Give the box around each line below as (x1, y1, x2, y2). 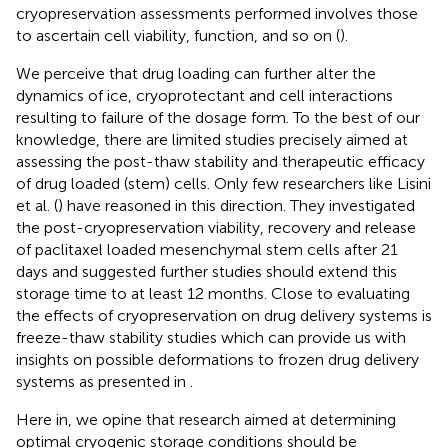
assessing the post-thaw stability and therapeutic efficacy (16, 151, 425, 171)
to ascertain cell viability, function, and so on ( (16, 25, 340, 45)
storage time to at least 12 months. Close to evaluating (16, 283, 410, 303)
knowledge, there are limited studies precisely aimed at (16, 129, 408, 149)
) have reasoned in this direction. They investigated (58, 195, 415, 215)
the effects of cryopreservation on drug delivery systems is (16, 305, 432, 325)
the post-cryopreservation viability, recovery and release (16, 217, 416, 237)
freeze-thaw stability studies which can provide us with (16, 327, 406, 347)
